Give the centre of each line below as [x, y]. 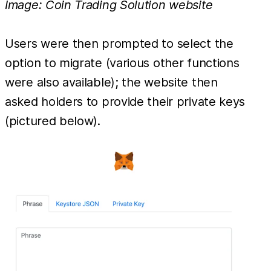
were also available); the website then [111, 82]
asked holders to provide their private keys [125, 101]
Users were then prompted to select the [119, 43]
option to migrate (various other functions [122, 63]
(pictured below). [53, 121]
